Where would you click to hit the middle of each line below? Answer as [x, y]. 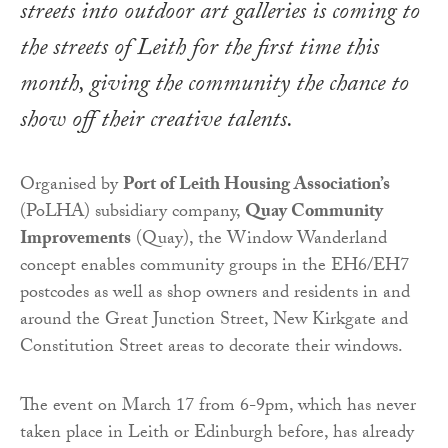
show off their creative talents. [156, 122]
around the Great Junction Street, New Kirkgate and [214, 321]
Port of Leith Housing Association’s [256, 186]
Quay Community [314, 213]
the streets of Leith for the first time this [199, 50]
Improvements [75, 240]
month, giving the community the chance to [214, 86]
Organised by [71, 186]
